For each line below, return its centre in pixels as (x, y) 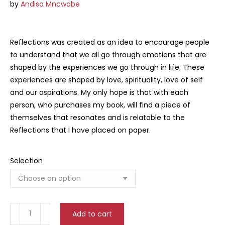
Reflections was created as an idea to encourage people (110, 42)
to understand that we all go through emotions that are (108, 54)
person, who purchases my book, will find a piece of (100, 105)
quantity (24, 218)
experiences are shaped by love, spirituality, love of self (106, 80)
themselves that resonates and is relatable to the (97, 117)
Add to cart (92, 214)
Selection (26, 160)
